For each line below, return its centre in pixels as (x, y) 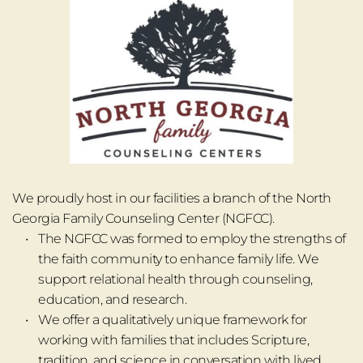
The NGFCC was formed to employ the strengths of (192, 239)
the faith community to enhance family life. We (178, 259)
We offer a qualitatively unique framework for (173, 320)
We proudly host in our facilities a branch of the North (172, 199)
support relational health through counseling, (175, 280)
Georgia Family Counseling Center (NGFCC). (143, 219)
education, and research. (112, 300)
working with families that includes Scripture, (173, 340)
